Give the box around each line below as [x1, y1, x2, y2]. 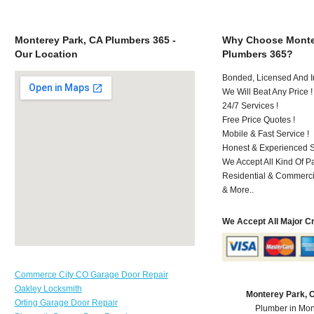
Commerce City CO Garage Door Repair [14, 269, 168, 280]
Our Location [14, 48, 78, 60]
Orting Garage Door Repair [14, 297, 118, 308]
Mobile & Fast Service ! [222, 128, 310, 139]
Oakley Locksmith [14, 283, 82, 294]
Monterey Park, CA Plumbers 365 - [14, 34, 176, 46]
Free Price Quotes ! [222, 114, 296, 125]
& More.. [222, 184, 254, 195]
